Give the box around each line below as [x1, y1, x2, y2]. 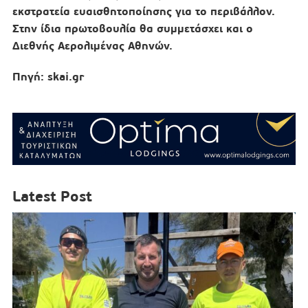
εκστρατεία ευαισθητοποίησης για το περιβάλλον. [12, 4, 275, 19]
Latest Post [12, 187, 92, 206]
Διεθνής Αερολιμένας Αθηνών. [12, 38, 173, 54]
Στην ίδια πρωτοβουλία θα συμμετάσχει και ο [12, 21, 253, 36]
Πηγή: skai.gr [12, 69, 84, 85]
